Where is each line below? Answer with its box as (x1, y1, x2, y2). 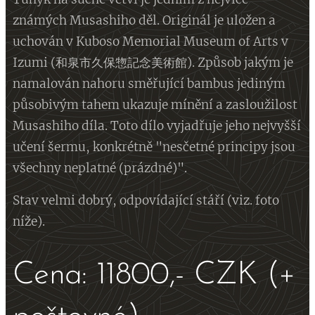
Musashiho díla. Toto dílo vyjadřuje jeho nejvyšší (13, 118, 301, 134)
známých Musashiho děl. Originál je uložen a (13, 13, 276, 28)
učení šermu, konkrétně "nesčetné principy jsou (13, 139, 295, 155)
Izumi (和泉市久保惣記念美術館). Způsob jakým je (13, 55, 293, 70)
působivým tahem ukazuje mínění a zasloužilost (13, 97, 297, 112)
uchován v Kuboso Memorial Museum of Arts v (13, 34, 288, 49)
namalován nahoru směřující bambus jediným (13, 76, 285, 91)
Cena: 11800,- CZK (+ (13, 259, 296, 291)
